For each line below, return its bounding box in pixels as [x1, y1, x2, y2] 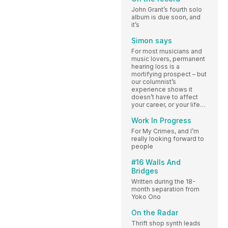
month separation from [131, 185, 199, 193]
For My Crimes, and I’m [131, 127, 199, 135]
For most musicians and [131, 47, 202, 55]
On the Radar [131, 208, 178, 217]
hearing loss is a [131, 62, 180, 70]
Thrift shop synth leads [131, 219, 201, 227]
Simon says [131, 36, 172, 45]
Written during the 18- [131, 177, 195, 185]
